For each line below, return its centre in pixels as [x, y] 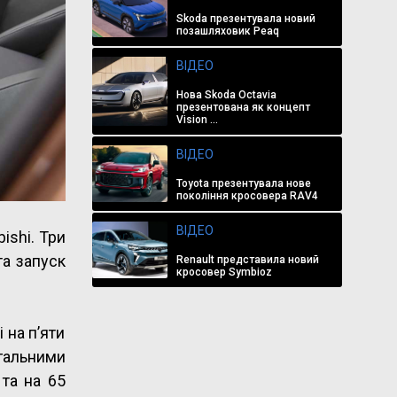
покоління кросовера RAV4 [247, 196]
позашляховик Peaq [227, 31]
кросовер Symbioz [224, 272]
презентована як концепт [243, 107]
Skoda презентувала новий [245, 19]
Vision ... [197, 120]
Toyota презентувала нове [243, 183]
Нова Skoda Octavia [226, 95]
